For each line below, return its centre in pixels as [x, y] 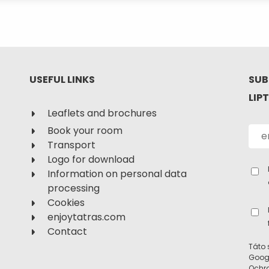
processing [74, 189]
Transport [71, 145]
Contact [67, 232]
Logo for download [91, 160]
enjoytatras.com [86, 217]
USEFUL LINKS [62, 80]
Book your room [85, 131]
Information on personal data [117, 174]
